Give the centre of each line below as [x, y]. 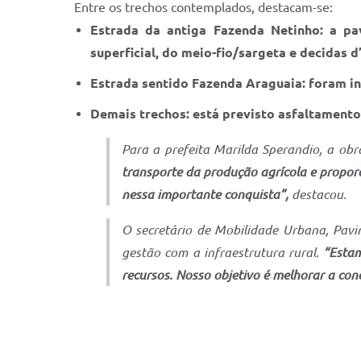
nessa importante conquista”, [205, 194]
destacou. [317, 194]
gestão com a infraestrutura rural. [223, 252]
